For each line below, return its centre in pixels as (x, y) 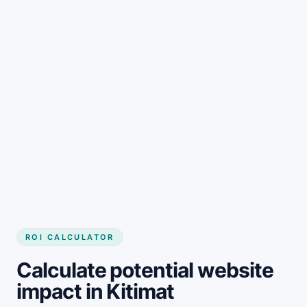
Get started (78, 140)
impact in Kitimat (96, 291)
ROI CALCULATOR (70, 237)
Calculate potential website (145, 270)
